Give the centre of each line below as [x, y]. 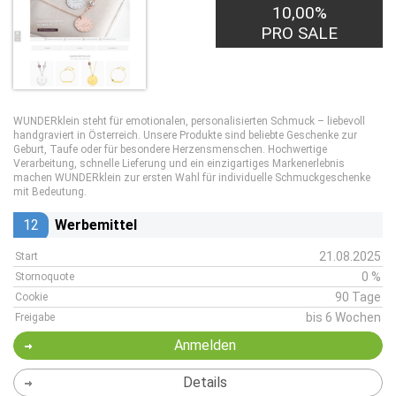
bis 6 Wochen [343, 317]
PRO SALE [300, 33]
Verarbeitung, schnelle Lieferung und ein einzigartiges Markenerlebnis [179, 164]
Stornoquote [45, 277]
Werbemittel [96, 225]
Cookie [31, 297]
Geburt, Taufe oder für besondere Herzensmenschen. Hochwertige [170, 149]
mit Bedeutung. [50, 192]
